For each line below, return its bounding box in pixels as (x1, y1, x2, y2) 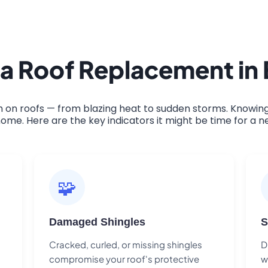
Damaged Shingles (49, 215, 146, 228)
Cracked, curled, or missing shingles (49, 238, 203, 250)
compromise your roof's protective (49, 252, 200, 264)
